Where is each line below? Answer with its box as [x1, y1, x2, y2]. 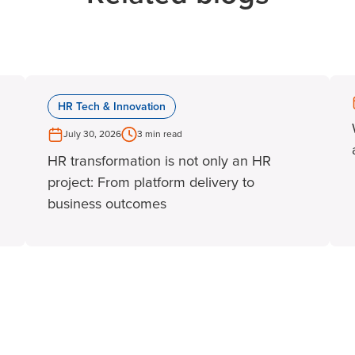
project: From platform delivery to [48, 174, 254, 191]
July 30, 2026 [63, 128, 121, 140]
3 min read [137, 128, 182, 140]
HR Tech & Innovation [58, 100, 166, 113]
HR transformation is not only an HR [48, 152, 271, 170]
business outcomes [48, 195, 166, 212]
